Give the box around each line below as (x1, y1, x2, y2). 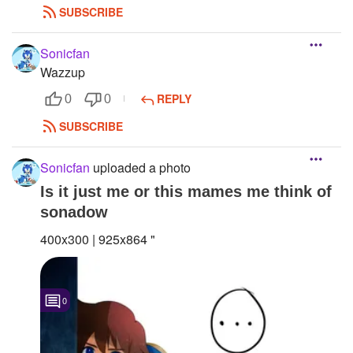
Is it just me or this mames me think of (40, 183, 332, 201)
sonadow (40, 203, 108, 221)
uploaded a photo (90, 158, 191, 177)
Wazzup (40, 63, 85, 82)
